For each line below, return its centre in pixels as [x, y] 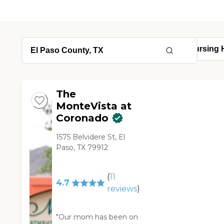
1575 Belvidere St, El [91, 137]
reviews [122, 189]
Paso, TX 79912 [82, 148]
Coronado [82, 118]
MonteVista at [94, 106]
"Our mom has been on [97, 217]
